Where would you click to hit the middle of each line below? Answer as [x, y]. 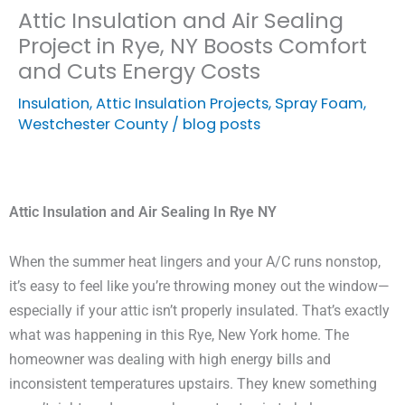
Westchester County [93, 125]
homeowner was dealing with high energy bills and [170, 360]
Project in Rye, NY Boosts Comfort [193, 46]
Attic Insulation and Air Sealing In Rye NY [143, 212]
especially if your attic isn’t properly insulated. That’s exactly [199, 311]
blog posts [221, 125]
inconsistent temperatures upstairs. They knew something [193, 384]
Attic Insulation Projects [182, 104]
